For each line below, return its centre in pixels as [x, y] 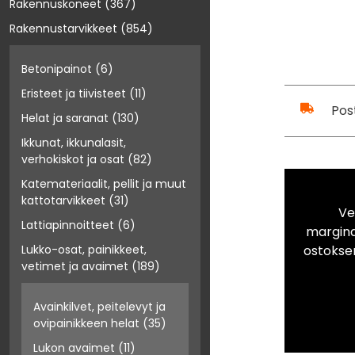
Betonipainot [57, 69]
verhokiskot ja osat [73, 160]
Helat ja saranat [65, 118]
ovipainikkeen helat [86, 324]
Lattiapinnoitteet [68, 225]
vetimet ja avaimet [75, 267]
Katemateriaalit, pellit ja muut [104, 184]
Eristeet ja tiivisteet [74, 94]
